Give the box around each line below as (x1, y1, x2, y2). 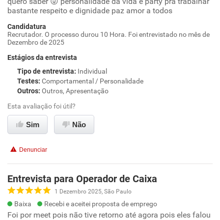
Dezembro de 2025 (7, 38, 64, 46)
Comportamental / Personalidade (42, 77, 143, 85)
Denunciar (19, 146, 47, 153)
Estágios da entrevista (7, 54, 77, 61)
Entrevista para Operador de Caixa (7, 173, 157, 185)
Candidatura (7, 23, 46, 30)
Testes (17, 77, 38, 85)
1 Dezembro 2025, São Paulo (55, 188, 132, 195)
